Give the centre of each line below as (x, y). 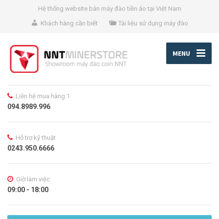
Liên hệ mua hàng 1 (43, 96)
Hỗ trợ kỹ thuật (36, 138)
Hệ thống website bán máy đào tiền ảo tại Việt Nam (109, 9)
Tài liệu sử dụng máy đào (153, 23)
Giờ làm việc (33, 179)
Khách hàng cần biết (69, 23)
